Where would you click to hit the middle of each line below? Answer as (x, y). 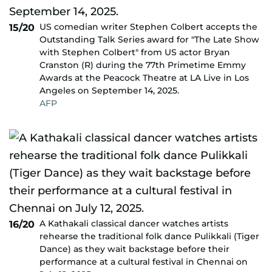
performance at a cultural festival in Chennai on (144, 262)
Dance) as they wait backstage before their (134, 249)
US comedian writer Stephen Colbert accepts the (148, 27)
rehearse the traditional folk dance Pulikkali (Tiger (149, 236)
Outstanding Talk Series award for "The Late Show (149, 39)
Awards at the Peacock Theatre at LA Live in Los (144, 78)
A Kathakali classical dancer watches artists (134, 223)
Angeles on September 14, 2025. (109, 90)
